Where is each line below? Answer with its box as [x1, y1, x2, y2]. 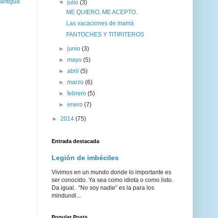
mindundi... [52, 192, 81, 200]
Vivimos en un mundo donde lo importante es [52, 169, 171, 176]
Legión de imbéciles [52, 154, 119, 162]
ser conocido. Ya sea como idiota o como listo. [52, 177, 173, 184]
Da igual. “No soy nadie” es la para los [52, 184, 154, 192]
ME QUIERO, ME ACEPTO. [66, 9, 137, 16]
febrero [67, 90, 88, 97]
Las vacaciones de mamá [66, 20, 134, 27]
